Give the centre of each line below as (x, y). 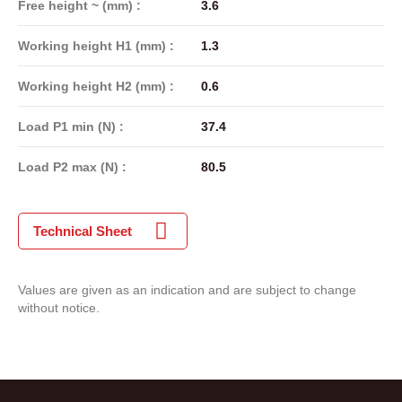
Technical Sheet (83, 231)
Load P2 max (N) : (72, 166)
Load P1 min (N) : (71, 126)
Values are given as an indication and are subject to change (187, 289)
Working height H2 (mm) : (96, 86)
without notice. (59, 307)
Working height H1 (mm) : (96, 45)
